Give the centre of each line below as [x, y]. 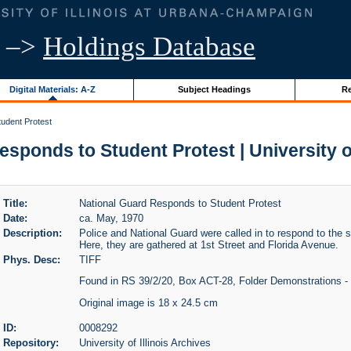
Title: [15, 203]
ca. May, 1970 [111, 218]
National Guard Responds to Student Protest [180, 203]
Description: [32, 233]
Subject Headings [214, 89]
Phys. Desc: [31, 259]
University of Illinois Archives [145, 343]
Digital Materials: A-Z [52, 89]
